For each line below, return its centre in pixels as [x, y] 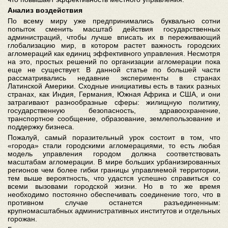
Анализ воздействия [45, 10]
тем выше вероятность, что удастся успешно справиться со [114, 178]
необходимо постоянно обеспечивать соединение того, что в [114, 194]
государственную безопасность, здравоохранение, [114, 110]
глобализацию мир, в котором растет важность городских [114, 45]
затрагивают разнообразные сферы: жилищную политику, [114, 102]
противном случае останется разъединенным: [114, 203]
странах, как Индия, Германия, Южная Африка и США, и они [114, 94]
